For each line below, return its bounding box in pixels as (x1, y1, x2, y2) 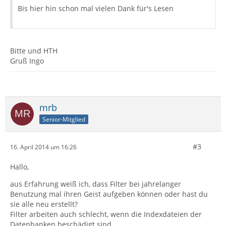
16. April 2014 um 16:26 (10, 142, 77, 151)
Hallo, (10, 162, 29, 172)
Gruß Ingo (10, 56, 44, 66)
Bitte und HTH (10, 46, 58, 55)
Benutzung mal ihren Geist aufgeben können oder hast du (10, 189, 208, 199)
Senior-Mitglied (42, 115, 85, 124)
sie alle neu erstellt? (10, 199, 78, 209)
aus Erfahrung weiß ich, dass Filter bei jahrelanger (10, 179, 181, 189)
